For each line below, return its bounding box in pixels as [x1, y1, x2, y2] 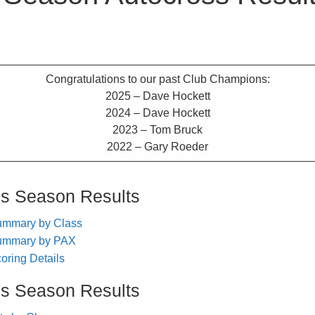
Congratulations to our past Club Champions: [45, 73, 270, 86]
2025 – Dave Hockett [105, 90, 210, 103]
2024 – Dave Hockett [105, 107, 210, 120]
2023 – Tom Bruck [112, 124, 202, 136]
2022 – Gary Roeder [107, 141, 208, 153]
